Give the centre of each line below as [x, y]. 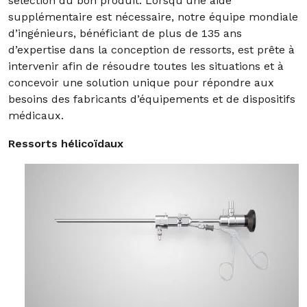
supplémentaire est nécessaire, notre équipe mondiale [153, 17]
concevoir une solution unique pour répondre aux [141, 83]
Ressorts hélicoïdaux [66, 144]
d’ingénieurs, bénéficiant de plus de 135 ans [125, 33]
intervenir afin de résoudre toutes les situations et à [146, 66]
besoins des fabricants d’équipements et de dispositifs [152, 99]
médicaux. [36, 115]
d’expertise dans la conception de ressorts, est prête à [151, 50]
